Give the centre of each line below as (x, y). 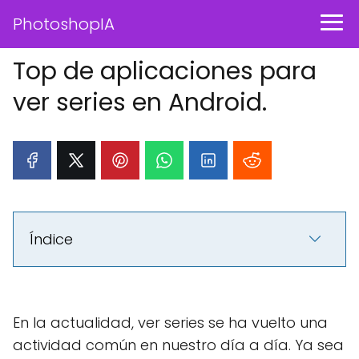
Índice (51, 239)
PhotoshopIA (64, 24)
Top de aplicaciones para (165, 71)
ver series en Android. (140, 103)
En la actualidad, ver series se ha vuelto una (170, 323)
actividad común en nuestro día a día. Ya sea (178, 345)
